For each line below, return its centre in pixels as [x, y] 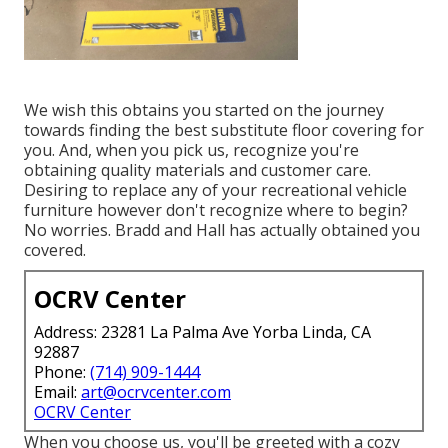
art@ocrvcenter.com [156, 392]
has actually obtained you [322, 230]
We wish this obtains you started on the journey [204, 110]
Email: [57, 392]
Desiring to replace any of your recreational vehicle [215, 190]
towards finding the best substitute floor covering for [224, 130]
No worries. [69, 230]
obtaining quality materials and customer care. [197, 170]
